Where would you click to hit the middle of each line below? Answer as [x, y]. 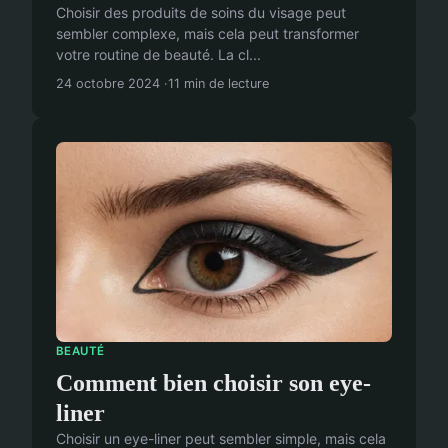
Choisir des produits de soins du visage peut [201, 13]
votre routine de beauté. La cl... [158, 55]
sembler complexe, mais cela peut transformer [207, 34]
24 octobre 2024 [108, 84]
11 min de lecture [218, 84]
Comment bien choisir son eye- [213, 382]
